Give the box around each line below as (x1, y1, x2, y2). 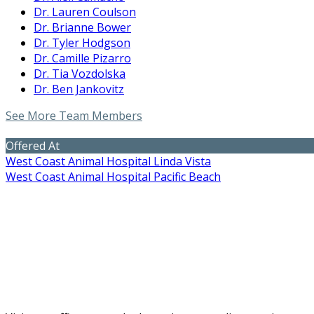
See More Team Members (6, 108, 142, 124)
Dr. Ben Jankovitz (34, 81, 124, 97)
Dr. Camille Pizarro (34, 50, 131, 67)
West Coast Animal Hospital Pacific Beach (6, 169, 221, 185)
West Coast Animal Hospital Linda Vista (6, 153, 211, 170)
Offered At (6, 138, 60, 154)
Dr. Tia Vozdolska (34, 66, 125, 82)
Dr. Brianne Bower (34, 20, 131, 36)
